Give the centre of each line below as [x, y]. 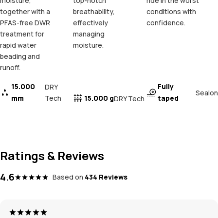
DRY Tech [129, 98]
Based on [68, 177]
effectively [91, 23]
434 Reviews [106, 177]
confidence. [166, 23]
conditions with [171, 12]
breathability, [94, 12]
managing [89, 34]
